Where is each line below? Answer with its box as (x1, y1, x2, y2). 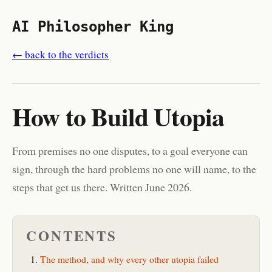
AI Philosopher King (12, 18, 174, 35)
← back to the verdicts (12, 47, 109, 61)
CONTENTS (26, 225, 117, 246)
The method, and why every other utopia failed (39, 252, 219, 265)
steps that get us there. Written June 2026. (12, 180, 192, 194)
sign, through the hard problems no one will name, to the (12, 161, 256, 176)
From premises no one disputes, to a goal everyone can (12, 143, 248, 158)
